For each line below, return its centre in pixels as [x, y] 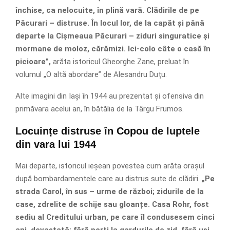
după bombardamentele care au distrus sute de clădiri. [109, 178]
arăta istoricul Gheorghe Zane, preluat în [120, 61]
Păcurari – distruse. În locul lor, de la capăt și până [110, 23]
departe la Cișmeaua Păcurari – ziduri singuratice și [112, 36]
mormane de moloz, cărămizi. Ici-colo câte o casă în [113, 49]
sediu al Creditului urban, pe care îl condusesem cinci [115, 217]
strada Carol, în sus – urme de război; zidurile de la [110, 191]
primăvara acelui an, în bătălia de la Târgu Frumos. [100, 109]
